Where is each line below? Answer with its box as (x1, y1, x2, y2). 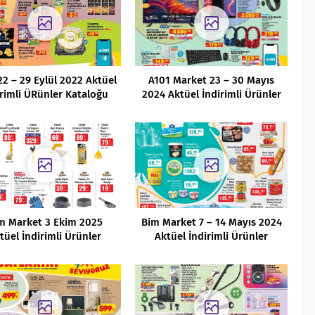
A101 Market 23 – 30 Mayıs (148, 73, 275, 86)
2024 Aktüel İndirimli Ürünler (141, 87, 281, 101)
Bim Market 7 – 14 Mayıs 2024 (141, 215, 282, 229)
